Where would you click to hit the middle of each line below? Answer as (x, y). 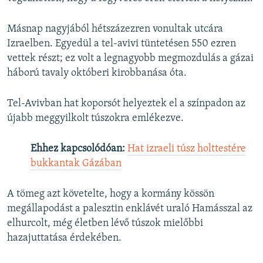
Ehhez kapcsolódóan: (79, 149)
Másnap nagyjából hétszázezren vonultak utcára (115, 29)
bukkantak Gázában (76, 164)
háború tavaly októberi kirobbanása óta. (97, 73)
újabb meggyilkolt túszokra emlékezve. (95, 119)
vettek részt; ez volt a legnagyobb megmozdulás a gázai (130, 59)
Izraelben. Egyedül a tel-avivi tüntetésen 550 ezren (122, 44)
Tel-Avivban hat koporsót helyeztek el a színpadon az (126, 104)
